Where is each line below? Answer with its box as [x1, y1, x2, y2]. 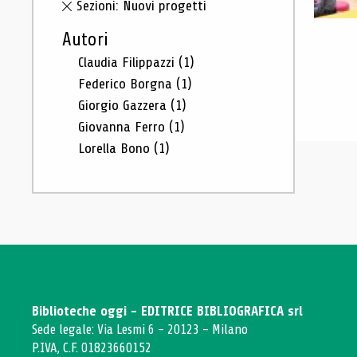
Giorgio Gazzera [78, 97, 171, 113]
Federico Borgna [78, 76, 176, 92]
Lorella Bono [78, 140, 154, 156]
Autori [62, 29, 108, 50]
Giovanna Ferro [78, 119, 169, 135]
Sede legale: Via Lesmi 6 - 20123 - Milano [32, 322, 248, 337]
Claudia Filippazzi [78, 54, 178, 70]
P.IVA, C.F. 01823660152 [32, 340, 151, 355]
